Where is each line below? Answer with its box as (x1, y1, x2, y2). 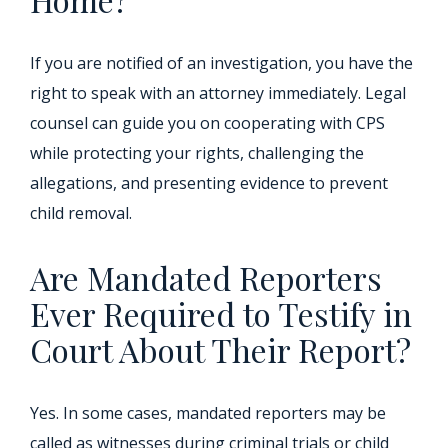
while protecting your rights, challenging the (30, 142, 364, 164)
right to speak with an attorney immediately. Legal (30, 82, 406, 104)
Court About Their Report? (30, 328, 411, 371)
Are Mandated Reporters (30, 256, 382, 299)
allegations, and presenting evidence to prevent (30, 172, 388, 194)
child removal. (30, 202, 132, 224)
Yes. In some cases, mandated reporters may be (30, 402, 386, 424)
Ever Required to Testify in (30, 292, 412, 335)
